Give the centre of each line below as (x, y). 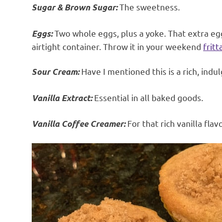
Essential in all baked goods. (148, 97)
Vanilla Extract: (62, 98)
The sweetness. (149, 7)
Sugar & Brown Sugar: (75, 8)
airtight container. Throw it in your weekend (117, 46)
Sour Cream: (55, 72)
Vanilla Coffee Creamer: (79, 124)
